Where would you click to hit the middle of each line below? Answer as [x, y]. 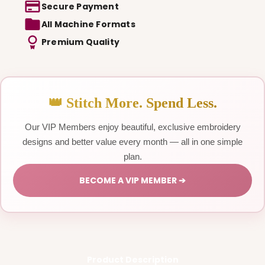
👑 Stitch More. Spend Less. [132, 103]
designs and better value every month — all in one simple [132, 141]
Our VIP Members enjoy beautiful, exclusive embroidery [132, 127]
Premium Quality [80, 42]
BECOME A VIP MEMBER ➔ [132, 180]
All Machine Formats [88, 24]
